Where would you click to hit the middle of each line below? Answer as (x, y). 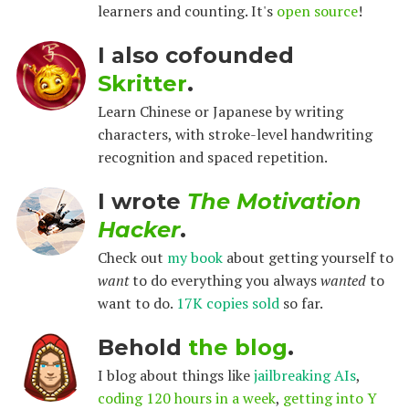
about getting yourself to (308, 257)
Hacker (138, 230)
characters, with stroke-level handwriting (235, 134)
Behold (142, 347)
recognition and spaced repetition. (212, 157)
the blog (237, 347)
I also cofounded (195, 55)
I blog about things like (175, 375)
